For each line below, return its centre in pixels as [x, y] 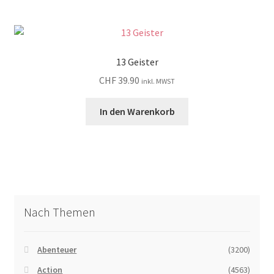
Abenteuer [57, 250]
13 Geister [137, 61]
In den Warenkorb [137, 112]
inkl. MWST [158, 81]
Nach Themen [59, 212]
